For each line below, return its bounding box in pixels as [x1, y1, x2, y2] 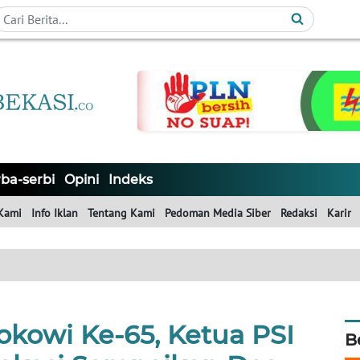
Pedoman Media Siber [165, 206, 271, 221]
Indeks [108, 172, 153, 188]
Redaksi [280, 206, 317, 221]
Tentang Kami [88, 206, 155, 221]
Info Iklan [31, 206, 78, 221]
